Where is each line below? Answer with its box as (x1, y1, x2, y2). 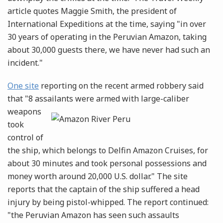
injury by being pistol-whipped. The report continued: (7, 197, 209, 208)
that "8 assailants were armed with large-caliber (7, 93, 189, 105)
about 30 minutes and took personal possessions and (7, 158, 207, 169)
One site (7, 80, 39, 92)
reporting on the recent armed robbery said (39, 80, 204, 92)
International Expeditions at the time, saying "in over (7, 18, 206, 30)
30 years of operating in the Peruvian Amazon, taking (7, 31, 207, 43)
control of (7, 132, 43, 143)
